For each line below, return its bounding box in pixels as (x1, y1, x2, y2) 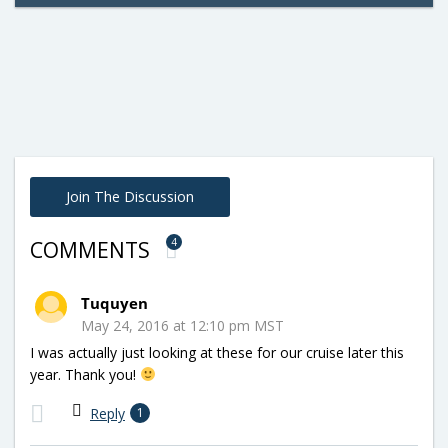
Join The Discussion (66, 186, 194, 206)
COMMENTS (30, 235, 155, 264)
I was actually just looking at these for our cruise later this (30, 342, 404, 362)
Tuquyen (81, 292, 148, 313)
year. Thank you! (30, 364, 140, 384)
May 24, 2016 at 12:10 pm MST (81, 315, 284, 335)
